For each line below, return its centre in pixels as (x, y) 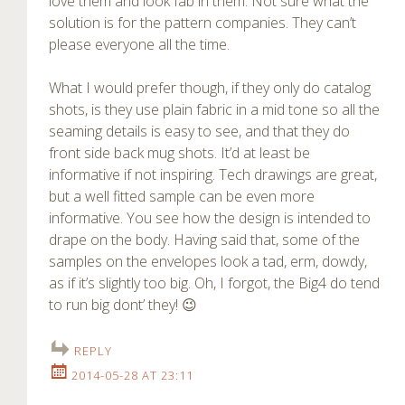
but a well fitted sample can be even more (182, 197)
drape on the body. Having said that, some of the (204, 240)
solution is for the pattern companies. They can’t (202, 23)
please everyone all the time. (139, 45)
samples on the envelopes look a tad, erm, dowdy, (208, 262)
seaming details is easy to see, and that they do (199, 132)
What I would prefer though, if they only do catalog (210, 88)
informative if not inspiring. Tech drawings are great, (213, 175)
